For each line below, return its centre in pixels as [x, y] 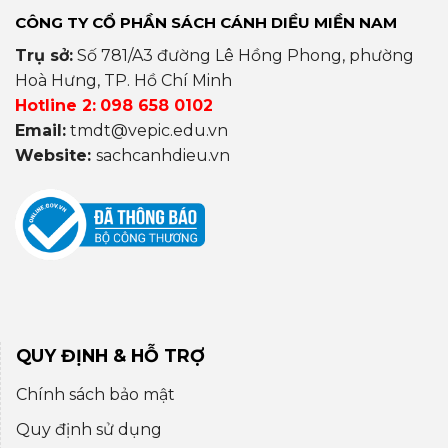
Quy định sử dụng [89, 429]
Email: [40, 131]
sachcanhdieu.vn [163, 156]
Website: [55, 156]
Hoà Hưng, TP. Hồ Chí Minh [123, 81]
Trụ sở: [44, 56]
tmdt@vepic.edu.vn [149, 131]
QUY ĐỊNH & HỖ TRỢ [110, 355]
